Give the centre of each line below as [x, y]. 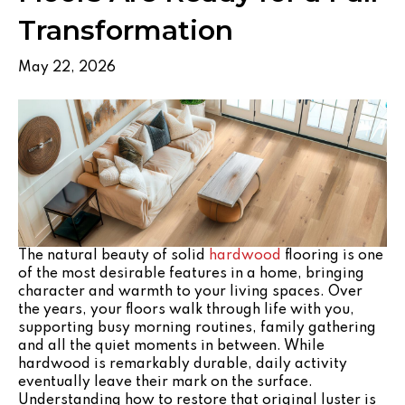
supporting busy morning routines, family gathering [197, 328]
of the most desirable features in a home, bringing [191, 273]
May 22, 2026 [67, 67]
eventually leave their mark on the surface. [165, 382]
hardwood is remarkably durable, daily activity [183, 364]
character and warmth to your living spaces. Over [190, 292]
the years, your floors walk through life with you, [186, 310]
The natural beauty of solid [113, 255]
